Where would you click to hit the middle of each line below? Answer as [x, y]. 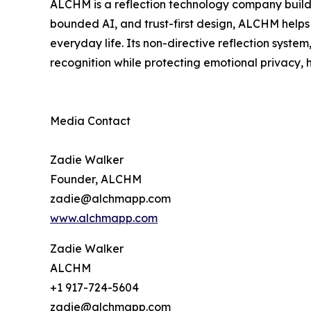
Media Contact [90, 121]
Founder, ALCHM [96, 179]
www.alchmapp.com [104, 218]
